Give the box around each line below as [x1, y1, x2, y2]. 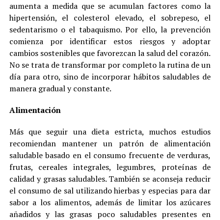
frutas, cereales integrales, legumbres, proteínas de [9, 161, 211, 172]
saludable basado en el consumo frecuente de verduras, [9, 149, 211, 161]
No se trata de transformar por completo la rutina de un [9, 59, 211, 70]
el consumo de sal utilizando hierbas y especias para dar [9, 185, 211, 196]
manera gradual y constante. [9, 82, 111, 94]
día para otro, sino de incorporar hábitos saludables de [9, 71, 211, 82]
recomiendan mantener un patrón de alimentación [9, 137, 211, 149]
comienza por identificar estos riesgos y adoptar [9, 35, 211, 47]
